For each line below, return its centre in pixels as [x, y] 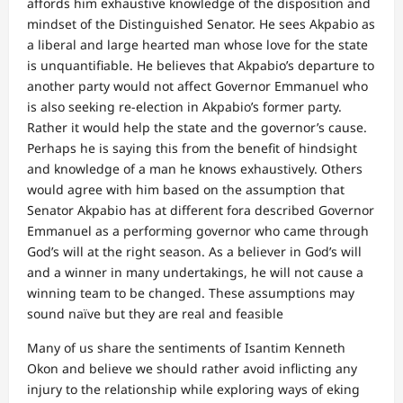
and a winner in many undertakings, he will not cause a [195, 272]
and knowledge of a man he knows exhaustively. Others [195, 169]
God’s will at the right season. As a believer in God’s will [194, 251]
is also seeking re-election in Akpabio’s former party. [184, 107]
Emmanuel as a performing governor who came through [198, 231]
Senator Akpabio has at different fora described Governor [201, 210]
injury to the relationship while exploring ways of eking [193, 389]
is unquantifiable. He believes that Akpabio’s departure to [201, 65]
